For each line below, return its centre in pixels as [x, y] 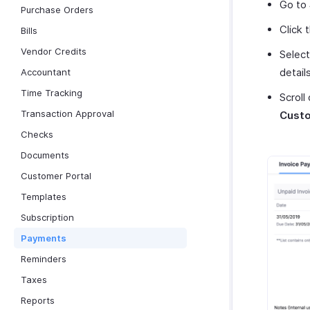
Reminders [44, 259]
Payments [44, 238]
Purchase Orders [57, 10]
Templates [44, 197]
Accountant [46, 72]
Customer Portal [56, 176]
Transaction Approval [67, 113]
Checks [37, 134]
